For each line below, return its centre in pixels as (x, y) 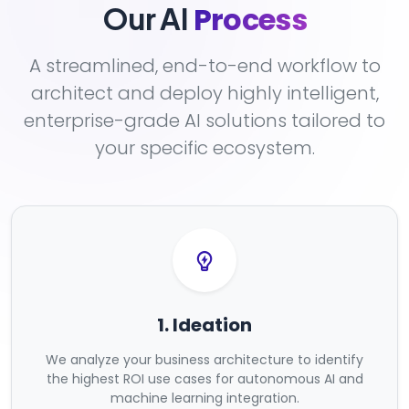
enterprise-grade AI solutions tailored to (204, 121)
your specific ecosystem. (204, 148)
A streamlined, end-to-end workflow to (204, 66)
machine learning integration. (204, 398)
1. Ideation (204, 325)
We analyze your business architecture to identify (204, 360)
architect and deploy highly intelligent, (204, 93)
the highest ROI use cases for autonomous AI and (204, 379)
